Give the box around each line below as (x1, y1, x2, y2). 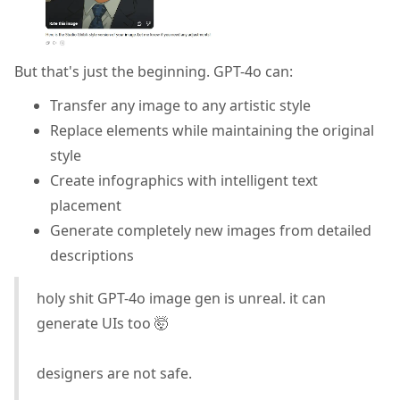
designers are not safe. (37, 363, 192, 384)
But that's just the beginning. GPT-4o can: (14, 62, 293, 82)
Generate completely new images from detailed (50, 221, 371, 241)
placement (50, 196, 121, 216)
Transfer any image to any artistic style (50, 96, 311, 116)
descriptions (50, 246, 134, 266)
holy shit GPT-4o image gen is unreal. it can (37, 288, 326, 309)
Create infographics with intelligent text (50, 171, 318, 191)
